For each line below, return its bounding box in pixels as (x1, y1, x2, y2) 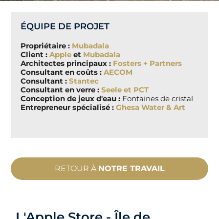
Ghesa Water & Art (116, 103, 186, 112)
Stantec (69, 76, 99, 86)
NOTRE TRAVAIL (98, 163, 165, 173)
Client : (21, 50, 50, 60)
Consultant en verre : (21, 85, 102, 95)
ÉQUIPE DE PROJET (21, 21, 110, 32)
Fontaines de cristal (120, 94, 194, 104)
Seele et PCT (101, 85, 149, 95)
